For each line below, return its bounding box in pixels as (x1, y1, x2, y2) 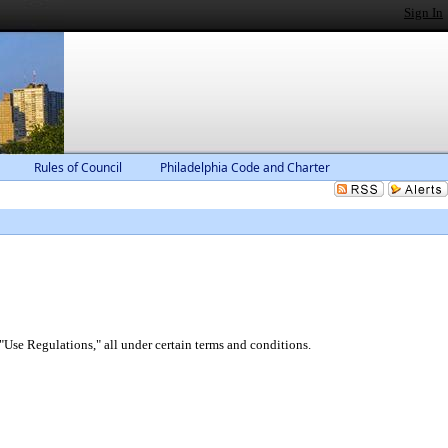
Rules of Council (34, 159, 122, 176)
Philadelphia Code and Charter (160, 159, 330, 176)
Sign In (404, 5, 443, 20)
